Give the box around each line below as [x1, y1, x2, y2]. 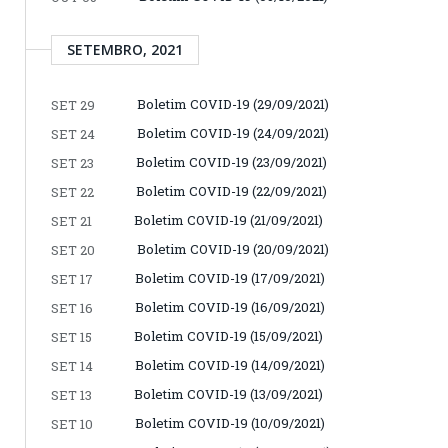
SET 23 [51, 153, 94, 172]
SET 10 [51, 414, 93, 433]
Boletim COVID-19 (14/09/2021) [135, 355, 325, 374]
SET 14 [51, 356, 93, 375]
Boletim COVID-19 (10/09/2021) [135, 413, 325, 432]
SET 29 [51, 95, 95, 114]
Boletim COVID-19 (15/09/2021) [134, 326, 323, 345]
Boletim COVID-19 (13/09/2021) [134, 384, 323, 403]
